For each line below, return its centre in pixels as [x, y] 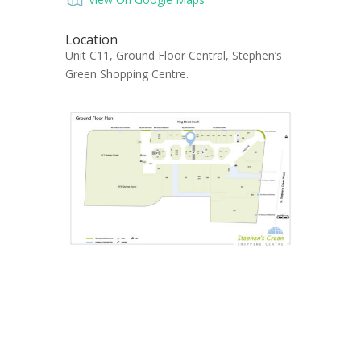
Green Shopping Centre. [127, 74]
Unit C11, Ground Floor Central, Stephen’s [173, 56]
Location [91, 40]
